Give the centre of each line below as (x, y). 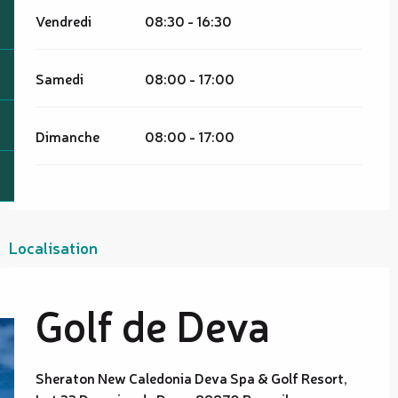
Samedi (60, 79)
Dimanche (68, 136)
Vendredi (64, 21)
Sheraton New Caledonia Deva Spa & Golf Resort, (191, 378)
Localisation (53, 247)
